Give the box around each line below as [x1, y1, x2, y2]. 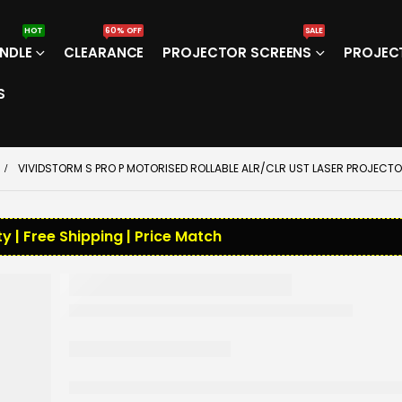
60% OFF [105, 25, 143, 37]
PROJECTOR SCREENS [162, 43, 312, 63]
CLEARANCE [64, 43, 144, 63]
